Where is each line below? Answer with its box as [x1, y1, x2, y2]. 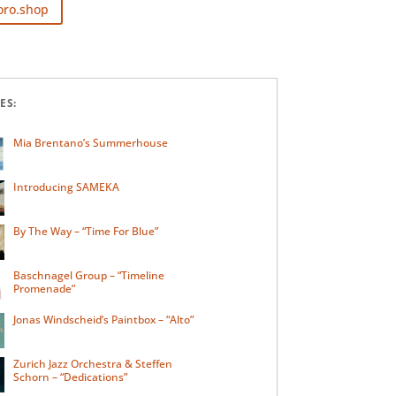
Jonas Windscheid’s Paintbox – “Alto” [13, 311, 194, 327]
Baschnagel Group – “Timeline [13, 267, 165, 283]
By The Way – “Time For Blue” [13, 223, 159, 239]
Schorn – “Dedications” [13, 369, 128, 385]
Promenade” [13, 280, 76, 296]
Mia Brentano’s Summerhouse [13, 134, 169, 150]
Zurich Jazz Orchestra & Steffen [13, 355, 173, 371]
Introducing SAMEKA [13, 179, 120, 194]
